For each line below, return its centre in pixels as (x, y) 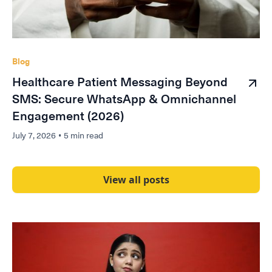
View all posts (136, 180)
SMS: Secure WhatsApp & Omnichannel (124, 99)
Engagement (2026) (68, 116)
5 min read (83, 136)
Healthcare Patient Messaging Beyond (120, 82)
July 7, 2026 (34, 136)
